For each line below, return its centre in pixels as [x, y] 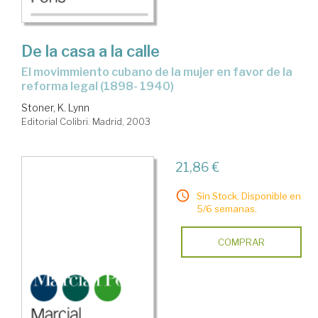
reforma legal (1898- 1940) [98, 87]
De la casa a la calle [91, 51]
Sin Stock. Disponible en [248, 196]
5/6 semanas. [226, 209]
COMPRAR [241, 242]
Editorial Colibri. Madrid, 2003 [86, 122]
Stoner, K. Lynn [55, 108]
